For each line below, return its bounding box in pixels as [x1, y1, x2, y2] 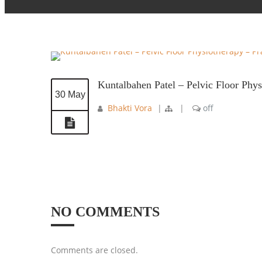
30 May [54, 89, 85, 99]
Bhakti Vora [108, 102, 152, 113]
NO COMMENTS [51, 204, 160, 219]
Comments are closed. [51, 244, 138, 256]
